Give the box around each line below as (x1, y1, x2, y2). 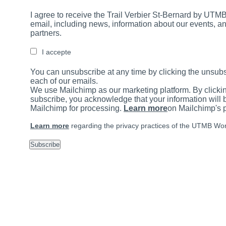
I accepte (42, 48, 71, 56)
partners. (30, 29, 62, 38)
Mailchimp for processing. (30, 104, 124, 113)
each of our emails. (30, 77, 98, 86)
